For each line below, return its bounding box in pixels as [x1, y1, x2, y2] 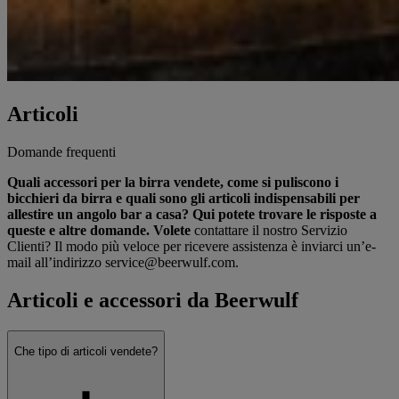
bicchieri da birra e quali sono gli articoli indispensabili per [7, 190, 360, 206]
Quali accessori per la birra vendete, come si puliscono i [7, 174, 338, 190]
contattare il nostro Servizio [194, 222, 347, 238]
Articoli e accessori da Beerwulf [7, 288, 298, 312]
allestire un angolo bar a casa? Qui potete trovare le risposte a [7, 206, 377, 222]
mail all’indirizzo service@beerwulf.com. [7, 254, 239, 270]
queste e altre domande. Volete [7, 222, 194, 238]
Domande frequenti [7, 143, 116, 159]
